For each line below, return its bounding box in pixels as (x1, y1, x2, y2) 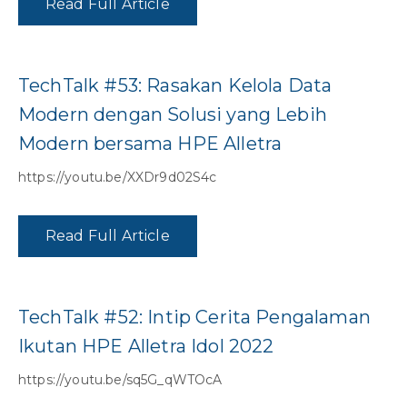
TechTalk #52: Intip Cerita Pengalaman (18, 306, 371, 329)
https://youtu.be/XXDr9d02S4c (18, 169, 217, 186)
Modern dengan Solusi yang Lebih (18, 104, 327, 126)
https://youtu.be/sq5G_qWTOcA (18, 372, 223, 389)
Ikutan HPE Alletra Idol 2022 (18, 335, 274, 358)
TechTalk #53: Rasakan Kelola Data (18, 74, 333, 97)
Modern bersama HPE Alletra (18, 133, 283, 155)
